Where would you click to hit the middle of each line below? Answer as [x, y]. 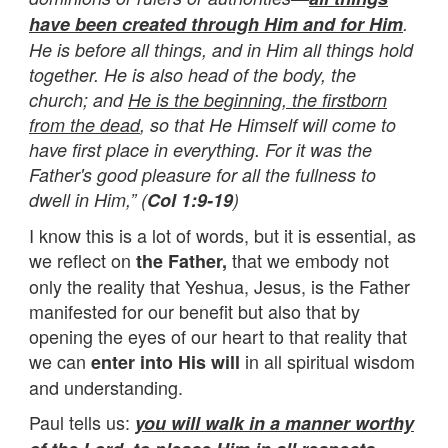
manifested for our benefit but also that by [194, 310]
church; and [78, 99]
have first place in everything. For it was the [200, 149]
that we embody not [308, 259]
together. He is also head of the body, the [192, 74]
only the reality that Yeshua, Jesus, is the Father [219, 285]
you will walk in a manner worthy [274, 422]
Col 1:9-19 [190, 199]
